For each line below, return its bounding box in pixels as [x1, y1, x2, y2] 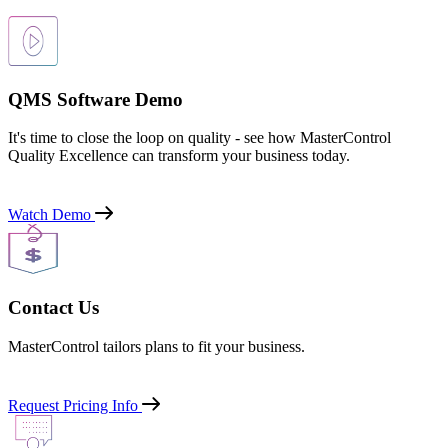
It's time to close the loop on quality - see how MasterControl [8, 129, 391, 147]
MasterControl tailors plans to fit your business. [8, 337, 305, 355]
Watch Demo [8, 206, 91, 224]
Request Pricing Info [8, 396, 138, 414]
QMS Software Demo [8, 88, 183, 110]
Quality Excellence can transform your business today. [8, 147, 350, 165]
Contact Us [8, 296, 99, 318]
